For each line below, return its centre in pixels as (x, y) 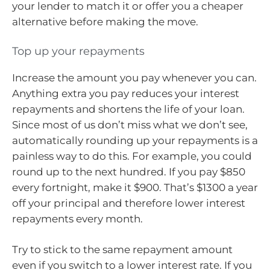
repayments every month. (77, 218)
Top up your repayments (78, 51)
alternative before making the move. (105, 22)
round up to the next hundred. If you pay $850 (129, 171)
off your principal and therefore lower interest (129, 203)
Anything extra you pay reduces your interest (126, 93)
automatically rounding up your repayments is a (135, 140)
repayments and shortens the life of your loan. (128, 109)
